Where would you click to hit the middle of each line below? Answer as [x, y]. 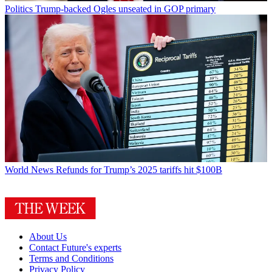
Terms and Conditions [71, 259]
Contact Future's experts [75, 248]
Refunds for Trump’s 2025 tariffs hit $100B [139, 170]
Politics [19, 9]
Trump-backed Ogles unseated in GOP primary [125, 9]
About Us [48, 237]
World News [29, 170]
